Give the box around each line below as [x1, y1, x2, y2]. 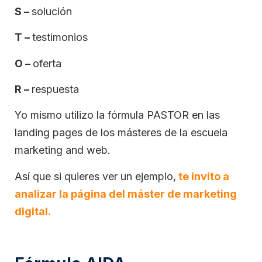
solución [32, 5, 72, 18]
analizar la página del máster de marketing [15, 187, 237, 200]
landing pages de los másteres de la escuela [15, 126, 227, 139]
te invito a [176, 170, 229, 182]
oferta [33, 57, 61, 70]
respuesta [32, 82, 79, 95]
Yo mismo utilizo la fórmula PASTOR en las [15, 109, 220, 122]
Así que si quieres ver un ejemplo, [15, 170, 176, 182]
